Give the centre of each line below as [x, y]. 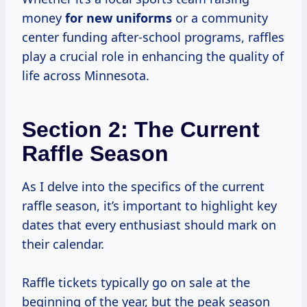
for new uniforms [119, 18]
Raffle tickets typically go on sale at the [136, 283]
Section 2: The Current [141, 130]
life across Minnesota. [86, 76]
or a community [220, 18]
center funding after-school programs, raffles [153, 37]
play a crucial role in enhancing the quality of [153, 57]
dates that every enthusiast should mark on [149, 225]
